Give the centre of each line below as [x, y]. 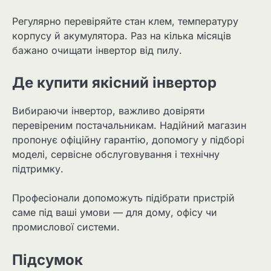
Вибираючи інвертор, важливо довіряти [109, 111]
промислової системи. [66, 227]
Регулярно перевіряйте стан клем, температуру [125, 21]
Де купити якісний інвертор [114, 83]
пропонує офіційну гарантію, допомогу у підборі [128, 140]
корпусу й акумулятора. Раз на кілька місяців [122, 36]
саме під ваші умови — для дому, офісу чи [115, 213]
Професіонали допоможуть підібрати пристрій [123, 198]
